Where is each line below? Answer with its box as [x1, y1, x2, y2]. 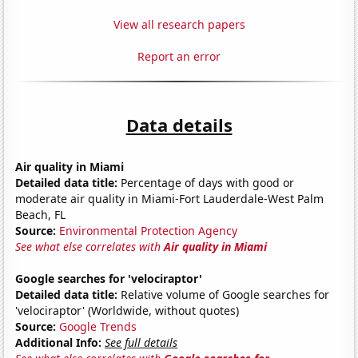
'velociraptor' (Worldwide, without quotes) [15, 302, 240, 318]
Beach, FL [15, 206, 66, 222]
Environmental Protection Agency [59, 222, 238, 238]
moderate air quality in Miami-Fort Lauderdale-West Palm [15, 190, 324, 206]
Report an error [137, 48, 221, 64]
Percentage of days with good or [117, 174, 295, 190]
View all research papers [113, 16, 245, 32]
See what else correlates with [15, 238, 165, 254]
